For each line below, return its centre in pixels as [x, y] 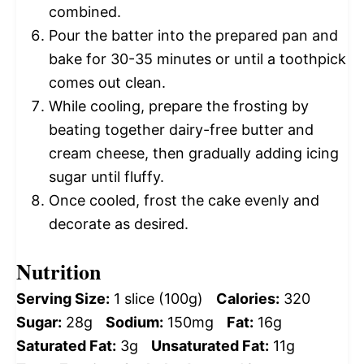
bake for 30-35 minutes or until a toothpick [197, 59]
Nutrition [58, 272]
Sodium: [134, 323]
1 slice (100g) [158, 299]
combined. [85, 12]
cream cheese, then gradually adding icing [194, 154]
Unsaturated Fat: [210, 346]
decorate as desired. [119, 224]
